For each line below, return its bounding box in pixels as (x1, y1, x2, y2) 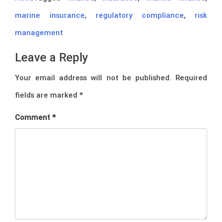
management (15, 27, 63, 37)
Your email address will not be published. (15, 72, 171, 82)
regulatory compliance (96, 10, 184, 20)
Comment (15, 112, 52, 122)
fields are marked (15, 90, 79, 100)
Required (175, 72, 208, 82)
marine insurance (15, 10, 85, 20)
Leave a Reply (15, 50, 88, 64)
